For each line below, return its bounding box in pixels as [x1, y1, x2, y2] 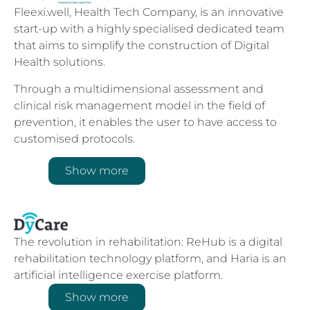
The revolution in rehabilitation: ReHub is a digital [14, 235, 282, 248]
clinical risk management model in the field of [14, 98, 265, 112]
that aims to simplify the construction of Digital [14, 39, 269, 53]
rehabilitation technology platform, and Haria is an [14, 251, 286, 265]
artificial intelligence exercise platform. [14, 268, 223, 282]
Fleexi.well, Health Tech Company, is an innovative [14, 6, 284, 19]
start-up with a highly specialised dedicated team [14, 22, 284, 36]
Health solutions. [14, 55, 105, 69]
